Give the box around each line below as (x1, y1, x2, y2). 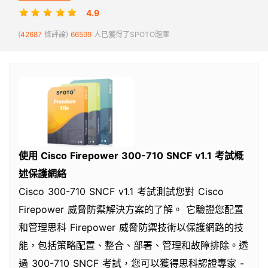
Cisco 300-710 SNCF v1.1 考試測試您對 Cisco (19, 185, 224, 197)
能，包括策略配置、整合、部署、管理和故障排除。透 (19, 239, 248, 251)
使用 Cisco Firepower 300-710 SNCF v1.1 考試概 (19, 149, 243, 162)
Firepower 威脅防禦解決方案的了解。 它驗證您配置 (19, 203, 243, 215)
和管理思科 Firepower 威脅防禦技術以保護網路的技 (19, 221, 243, 233)
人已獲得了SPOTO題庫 (92, 30, 169, 39)
